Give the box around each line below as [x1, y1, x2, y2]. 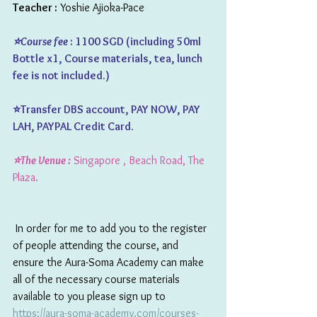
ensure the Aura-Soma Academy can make [13, 255, 207, 269]
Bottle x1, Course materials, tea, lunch [13, 51, 204, 65]
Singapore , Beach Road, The [71, 153, 207, 167]
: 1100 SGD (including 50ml [70, 34, 203, 48]
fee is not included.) [13, 68, 114, 82]
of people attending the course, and [13, 238, 181, 252]
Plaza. [13, 170, 38, 184]
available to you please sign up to [13, 289, 168, 303]
